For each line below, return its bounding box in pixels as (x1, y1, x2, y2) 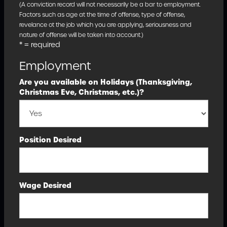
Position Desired (19, 135, 82, 145)
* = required (19, 40, 60, 50)
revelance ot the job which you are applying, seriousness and (19, 21, 192, 29)
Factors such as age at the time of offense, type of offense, (19, 11, 185, 19)
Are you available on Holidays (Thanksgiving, (19, 77, 192, 87)
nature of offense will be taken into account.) (19, 31, 143, 39)
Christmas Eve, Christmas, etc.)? (19, 87, 144, 97)
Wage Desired (19, 180, 71, 191)
